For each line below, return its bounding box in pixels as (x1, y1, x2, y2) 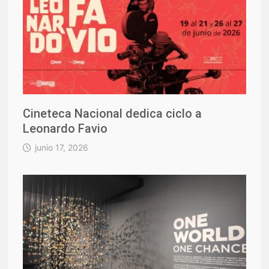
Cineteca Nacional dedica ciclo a (23, 106, 202, 121)
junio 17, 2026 (35, 142, 89, 153)
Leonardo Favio (23, 121, 108, 136)
